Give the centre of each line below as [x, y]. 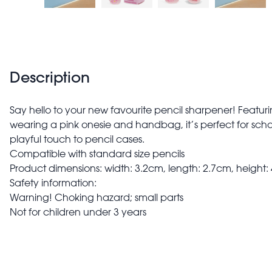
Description [50, 77]
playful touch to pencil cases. [77, 139]
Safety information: [53, 182]
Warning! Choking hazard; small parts [97, 197]
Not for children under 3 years [78, 212]
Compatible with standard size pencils [97, 153]
